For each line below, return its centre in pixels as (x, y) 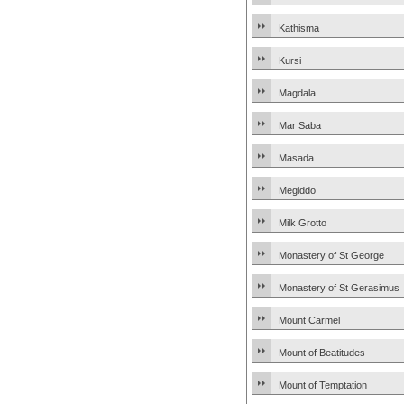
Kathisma (299, 28)
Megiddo (297, 190)
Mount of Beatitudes (322, 353)
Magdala (297, 93)
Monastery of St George (331, 255)
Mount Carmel (309, 320)
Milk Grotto (303, 223)
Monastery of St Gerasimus (339, 288)
